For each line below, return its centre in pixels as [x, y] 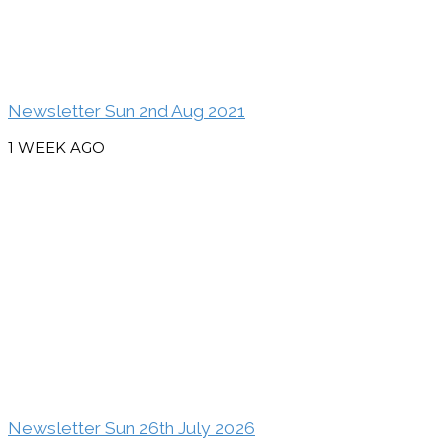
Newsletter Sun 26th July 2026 [131, 427]
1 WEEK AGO [56, 148]
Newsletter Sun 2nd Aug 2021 [126, 110]
